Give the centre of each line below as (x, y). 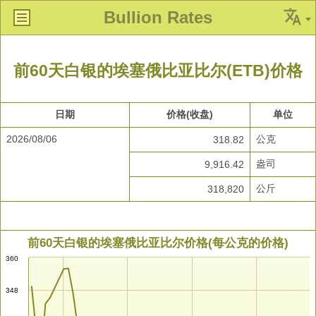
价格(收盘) (190, 115)
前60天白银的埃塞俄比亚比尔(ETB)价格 (158, 71)
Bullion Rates (158, 17)
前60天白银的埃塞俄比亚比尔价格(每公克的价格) (158, 243)
